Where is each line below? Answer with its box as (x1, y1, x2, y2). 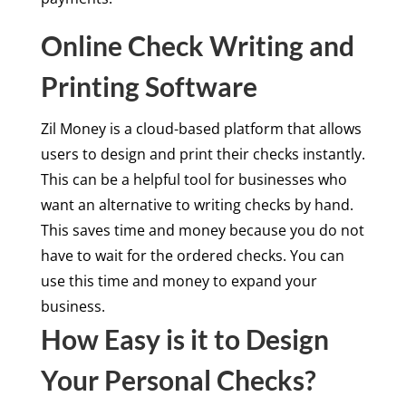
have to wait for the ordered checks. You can (40, 245, 344, 266)
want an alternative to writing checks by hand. (40, 194, 353, 215)
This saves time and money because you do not (40, 219, 364, 240)
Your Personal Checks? (40, 362, 316, 396)
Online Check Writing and (40, 28, 354, 62)
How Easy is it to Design (40, 322, 329, 355)
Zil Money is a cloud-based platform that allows (40, 118, 362, 139)
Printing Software (40, 69, 257, 102)
